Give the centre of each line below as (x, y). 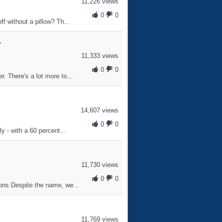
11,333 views (100, 56)
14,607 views (99, 110)
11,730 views (100, 165)
